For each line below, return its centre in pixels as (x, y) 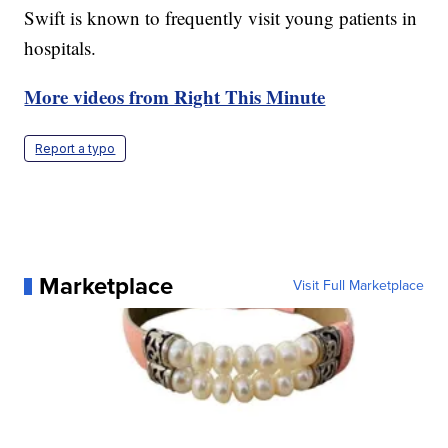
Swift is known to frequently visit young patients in (221, 18)
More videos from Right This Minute (175, 97)
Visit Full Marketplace (358, 286)
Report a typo (75, 149)
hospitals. (60, 48)
